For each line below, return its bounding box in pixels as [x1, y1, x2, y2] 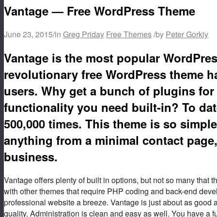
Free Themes [106, 28, 152, 40]
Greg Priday [63, 28, 104, 40]
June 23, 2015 [4, 28, 53, 40]
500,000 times [4, 115, 78, 132]
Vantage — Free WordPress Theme [4, 2, 195, 19]
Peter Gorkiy [166, 28, 208, 40]
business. [4, 148, 58, 165]
